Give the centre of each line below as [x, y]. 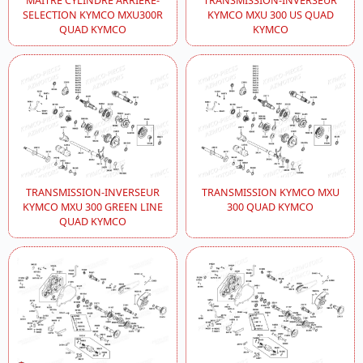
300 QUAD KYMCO [270, 207]
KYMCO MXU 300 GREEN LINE [93, 207]
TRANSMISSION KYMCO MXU [270, 192]
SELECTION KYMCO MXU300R [93, 15]
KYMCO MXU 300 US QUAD [270, 15]
